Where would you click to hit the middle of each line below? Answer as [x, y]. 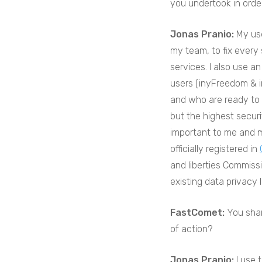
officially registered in [215, 149]
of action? [192, 229]
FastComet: [199, 212]
